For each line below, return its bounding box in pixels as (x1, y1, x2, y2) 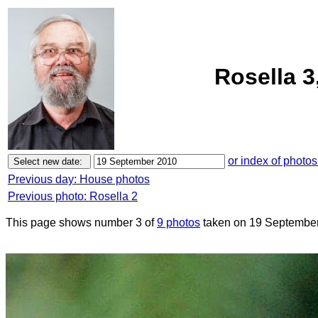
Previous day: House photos (8, 173, 150, 185)
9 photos (157, 216, 200, 229)
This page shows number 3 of (6, 216, 157, 229)
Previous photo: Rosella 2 (8, 190, 138, 202)
